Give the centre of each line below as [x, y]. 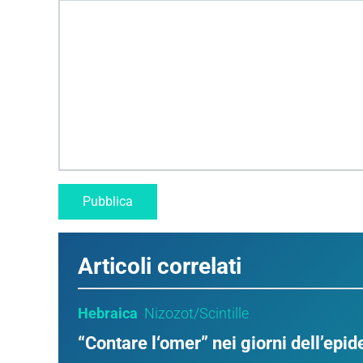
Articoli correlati [160, 267]
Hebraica [108, 314]
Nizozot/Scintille [196, 314]
